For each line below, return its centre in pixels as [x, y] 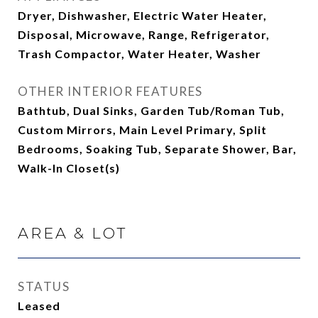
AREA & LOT [72, 233]
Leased [39, 306]
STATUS [44, 286]
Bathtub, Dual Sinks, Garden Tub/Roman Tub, [151, 110]
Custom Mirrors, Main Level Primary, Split [142, 130]
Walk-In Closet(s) [69, 168]
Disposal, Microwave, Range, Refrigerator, [144, 34]
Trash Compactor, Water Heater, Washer [139, 54]
